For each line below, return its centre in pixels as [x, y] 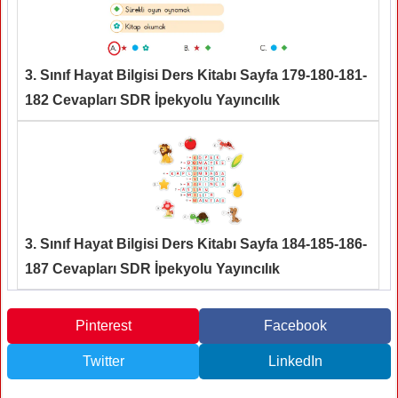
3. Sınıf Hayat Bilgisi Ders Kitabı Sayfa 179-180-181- [196, 76]
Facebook [295, 326]
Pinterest [103, 326]
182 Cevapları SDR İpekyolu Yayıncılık [152, 100]
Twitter [103, 362]
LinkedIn [295, 362]
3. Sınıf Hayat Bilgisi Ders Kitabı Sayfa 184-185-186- [196, 244]
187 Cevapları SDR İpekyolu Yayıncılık [152, 269]
